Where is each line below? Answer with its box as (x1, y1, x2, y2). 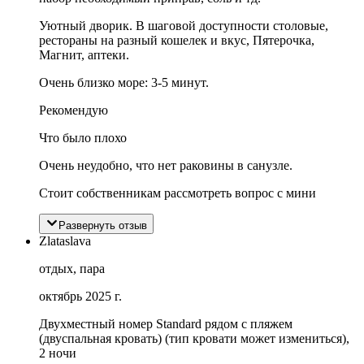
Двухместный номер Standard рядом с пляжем (39, 316, 292, 331)
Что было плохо (39, 130, 127, 145)
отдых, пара (39, 261, 105, 275)
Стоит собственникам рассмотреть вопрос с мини (39, 185, 316, 200)
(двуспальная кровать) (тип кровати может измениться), (39, 331, 349, 345)
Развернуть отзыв (58, 219, 147, 232)
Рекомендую (39, 102, 108, 117)
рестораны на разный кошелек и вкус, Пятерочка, (39, 32, 314, 47)
